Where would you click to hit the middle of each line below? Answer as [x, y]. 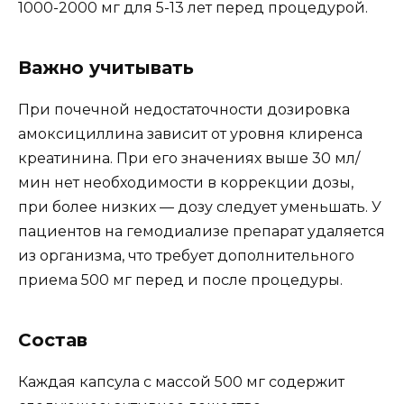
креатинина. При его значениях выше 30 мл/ [189, 158]
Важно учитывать [106, 67]
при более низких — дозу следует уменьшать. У [200, 207]
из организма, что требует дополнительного [186, 255]
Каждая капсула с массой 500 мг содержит [181, 381]
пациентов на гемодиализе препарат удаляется [202, 231]
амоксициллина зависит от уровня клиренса [190, 133]
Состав [53, 340]
